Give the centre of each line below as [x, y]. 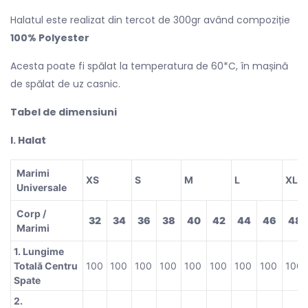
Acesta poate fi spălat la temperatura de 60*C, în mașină [149, 66]
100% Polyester [50, 37]
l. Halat [28, 140]
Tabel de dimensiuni [65, 112]
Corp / [31, 213]
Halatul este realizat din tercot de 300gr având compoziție [150, 20]
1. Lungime [39, 251]
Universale [42, 187]
